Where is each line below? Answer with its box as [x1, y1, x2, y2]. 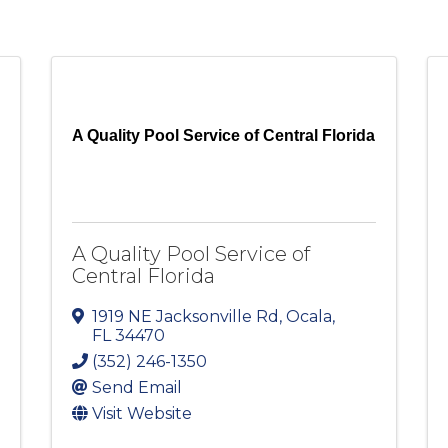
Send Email [91, 378, 182, 398]
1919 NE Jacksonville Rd [91, 307, 279, 327]
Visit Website [91, 404, 192, 424]
